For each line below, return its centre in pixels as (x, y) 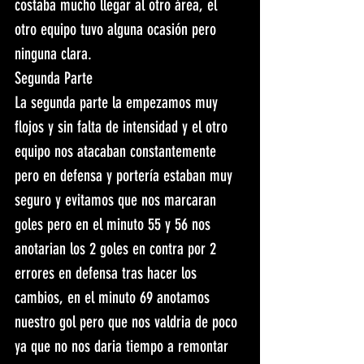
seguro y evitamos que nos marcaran (117, 200)
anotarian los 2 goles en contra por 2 (117, 249)
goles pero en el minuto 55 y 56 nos (115, 225)
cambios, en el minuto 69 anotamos (114, 298)
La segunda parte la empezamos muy (118, 103)
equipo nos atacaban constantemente (117, 152)
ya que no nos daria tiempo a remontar (123, 347)
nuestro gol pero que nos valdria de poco (128, 322)
